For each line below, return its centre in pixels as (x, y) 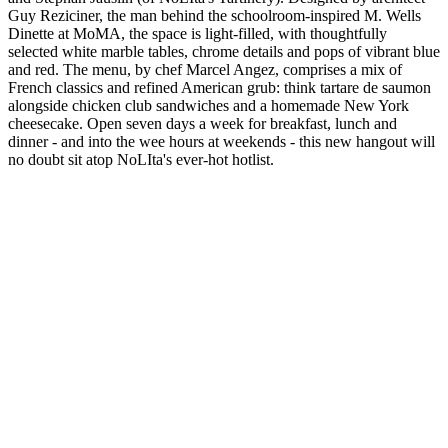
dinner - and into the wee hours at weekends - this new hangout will (221, 141)
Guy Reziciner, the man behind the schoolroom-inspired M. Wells (214, 15)
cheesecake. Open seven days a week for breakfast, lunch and (202, 123)
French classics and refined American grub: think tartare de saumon (219, 87)
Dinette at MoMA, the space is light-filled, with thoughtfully (197, 33)
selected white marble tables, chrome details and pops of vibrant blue (224, 51)
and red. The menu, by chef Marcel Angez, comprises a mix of (205, 69)
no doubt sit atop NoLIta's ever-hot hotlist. (141, 159)
